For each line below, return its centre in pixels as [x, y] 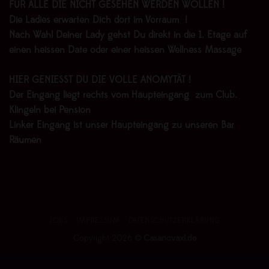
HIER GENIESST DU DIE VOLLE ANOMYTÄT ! [101, 80]
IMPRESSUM [98, 221]
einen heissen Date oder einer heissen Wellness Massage [127, 50]
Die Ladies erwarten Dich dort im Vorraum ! [100, 20]
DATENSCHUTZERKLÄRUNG [174, 221]
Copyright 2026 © [108, 239]
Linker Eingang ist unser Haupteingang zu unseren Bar [122, 125]
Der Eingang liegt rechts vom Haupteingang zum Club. [123, 95]
